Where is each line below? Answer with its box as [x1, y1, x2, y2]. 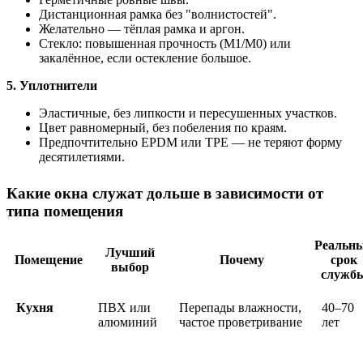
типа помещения [6, 203, 123, 220]
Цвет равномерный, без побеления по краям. [39, 121, 287, 135]
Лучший [105, 246, 155, 260]
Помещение [14, 253, 83, 267]
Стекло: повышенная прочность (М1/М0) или [39, 36, 291, 51]
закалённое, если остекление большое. [39, 51, 251, 66]
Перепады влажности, [179, 301, 301, 315]
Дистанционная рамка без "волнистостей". [39, 7, 276, 22]
